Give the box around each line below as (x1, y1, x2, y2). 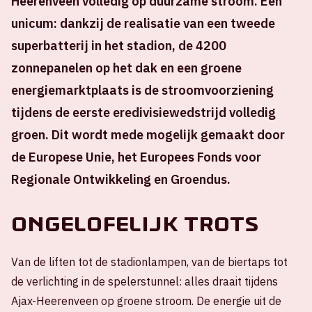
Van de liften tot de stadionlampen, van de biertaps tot (11, 255, 288, 269)
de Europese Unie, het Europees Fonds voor (11, 149, 261, 165)
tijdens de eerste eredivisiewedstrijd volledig (11, 104, 276, 120)
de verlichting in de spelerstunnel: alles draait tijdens (11, 274, 278, 288)
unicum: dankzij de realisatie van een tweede (11, 15, 275, 31)
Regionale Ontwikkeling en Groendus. (11, 171, 231, 187)
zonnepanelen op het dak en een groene (11, 60, 242, 76)
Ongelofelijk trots (11, 212, 258, 237)
